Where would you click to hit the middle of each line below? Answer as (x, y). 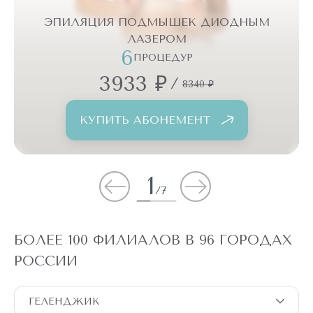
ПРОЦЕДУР (163, 57)
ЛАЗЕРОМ (156, 38)
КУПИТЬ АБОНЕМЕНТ (145, 119)
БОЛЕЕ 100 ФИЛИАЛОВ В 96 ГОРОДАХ (153, 240)
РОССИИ (46, 261)
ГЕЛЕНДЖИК (64, 301)
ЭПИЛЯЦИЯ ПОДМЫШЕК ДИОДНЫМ (156, 22)
